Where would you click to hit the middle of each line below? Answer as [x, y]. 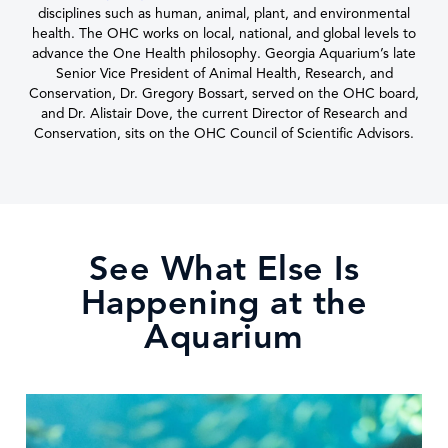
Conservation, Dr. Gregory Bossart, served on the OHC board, [224, 93]
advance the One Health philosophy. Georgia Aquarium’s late [224, 53]
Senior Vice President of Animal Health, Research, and [224, 73]
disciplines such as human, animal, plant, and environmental [224, 13]
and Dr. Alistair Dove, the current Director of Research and [224, 113]
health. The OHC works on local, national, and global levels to [224, 33]
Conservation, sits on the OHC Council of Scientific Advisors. [224, 133]
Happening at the [224, 302]
